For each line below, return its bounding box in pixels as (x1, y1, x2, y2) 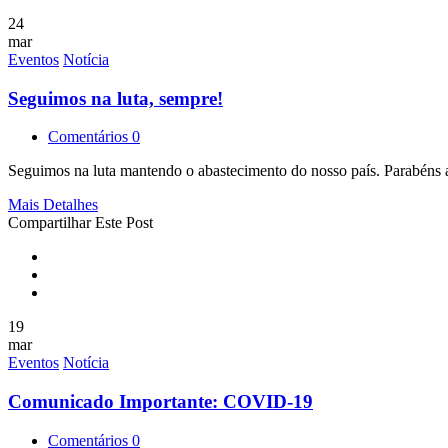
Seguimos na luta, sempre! (8, 87, 223, 109)
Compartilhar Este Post (8, 214, 153, 232)
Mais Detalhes (8, 196, 98, 214)
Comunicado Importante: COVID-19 (8, 391, 313, 413)
